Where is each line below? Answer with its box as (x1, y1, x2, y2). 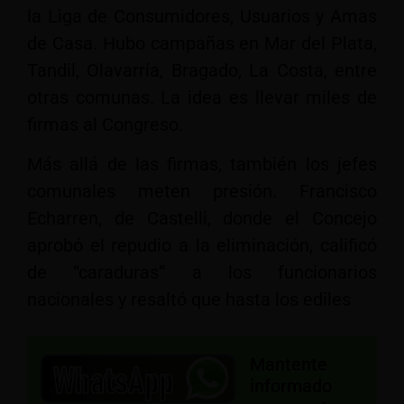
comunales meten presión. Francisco (27, 180, 377, 203)
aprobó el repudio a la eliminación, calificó (27, 234, 377, 257)
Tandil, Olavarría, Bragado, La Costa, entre (27, 59, 377, 81)
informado (250, 374, 332, 397)
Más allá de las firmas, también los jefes (27, 153, 377, 176)
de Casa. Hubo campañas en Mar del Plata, (27, 32, 377, 54)
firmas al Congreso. (27, 113, 183, 135)
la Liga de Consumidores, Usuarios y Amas (27, 5, 377, 27)
